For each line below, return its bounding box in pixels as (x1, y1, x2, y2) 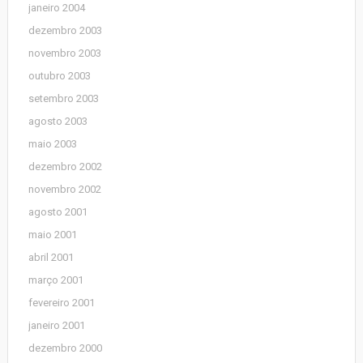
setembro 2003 (28, 92, 99, 105)
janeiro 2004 (28, 2, 85, 14)
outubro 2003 (28, 70, 91, 82)
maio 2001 (28, 228, 77, 241)
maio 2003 (28, 138, 77, 150)
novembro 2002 (28, 183, 101, 195)
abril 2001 (28, 251, 74, 263)
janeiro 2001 (28, 319, 85, 331)
